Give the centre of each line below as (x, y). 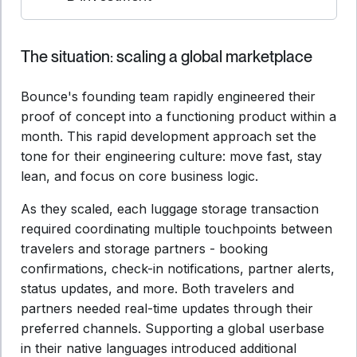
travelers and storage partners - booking (144, 249)
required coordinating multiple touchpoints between (177, 229)
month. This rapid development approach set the (169, 136)
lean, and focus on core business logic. (139, 176)
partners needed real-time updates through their (167, 308)
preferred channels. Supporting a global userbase (173, 328)
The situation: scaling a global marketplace (167, 57)
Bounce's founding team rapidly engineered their (168, 96)
